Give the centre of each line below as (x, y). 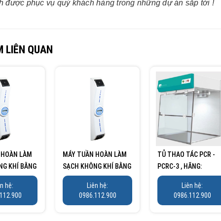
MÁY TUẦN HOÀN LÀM (95, 154)
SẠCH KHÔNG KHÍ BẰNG (97, 166)
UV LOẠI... (77, 178)
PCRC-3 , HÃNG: (180, 166)
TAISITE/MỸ (175, 178)
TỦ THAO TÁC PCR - (186, 154)
